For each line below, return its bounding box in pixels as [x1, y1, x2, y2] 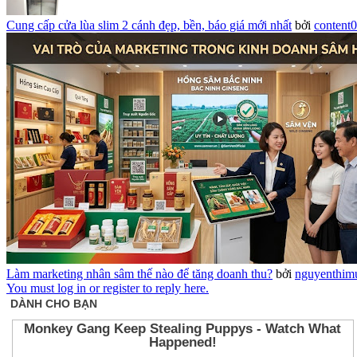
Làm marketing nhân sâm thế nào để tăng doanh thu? [6, 267, 273, 281]
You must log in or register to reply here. [6, 281, 209, 296]
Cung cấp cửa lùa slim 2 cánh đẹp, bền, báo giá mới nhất [6, 18, 292, 33]
